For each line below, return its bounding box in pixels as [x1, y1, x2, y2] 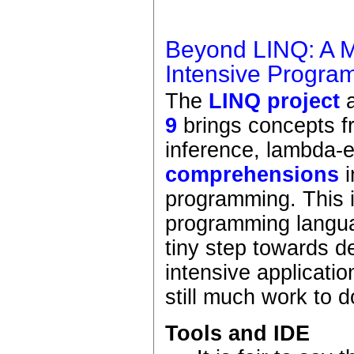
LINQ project [209, 89, 341, 114]
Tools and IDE [165, 321, 311, 345]
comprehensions [165, 163, 340, 187]
